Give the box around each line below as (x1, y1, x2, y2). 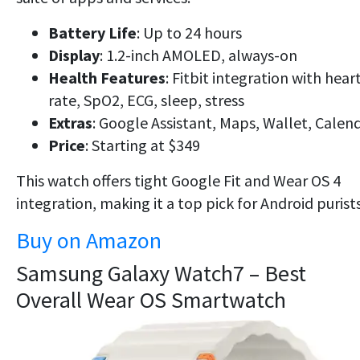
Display (48, 45, 100, 66)
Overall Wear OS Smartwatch (16, 285, 286, 315)
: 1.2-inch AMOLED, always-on (100, 45, 297, 66)
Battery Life (48, 22, 137, 43)
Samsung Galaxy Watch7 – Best (16, 259, 306, 288)
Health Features (48, 67, 166, 88)
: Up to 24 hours (137, 22, 242, 43)
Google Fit (171, 170, 241, 191)
